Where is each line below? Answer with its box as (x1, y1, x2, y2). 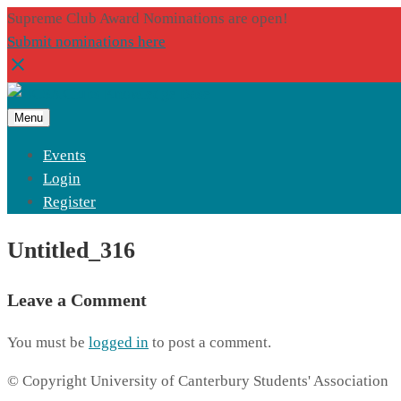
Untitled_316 (7, 237, 135, 264)
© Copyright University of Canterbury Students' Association (7, 372, 388, 390)
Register (43, 193, 96, 210)
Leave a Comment (7, 290, 147, 311)
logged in (89, 334, 149, 352)
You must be (7, 334, 89, 352)
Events (43, 147, 86, 164)
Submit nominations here (7, 33, 166, 50)
